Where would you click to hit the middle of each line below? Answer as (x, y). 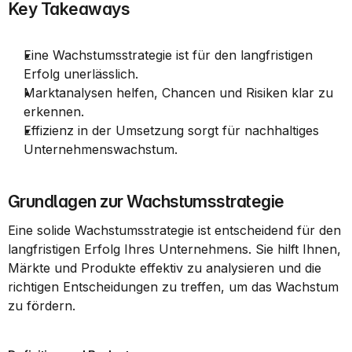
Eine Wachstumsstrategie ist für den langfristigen (168, 55)
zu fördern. (42, 306)
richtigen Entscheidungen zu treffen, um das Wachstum (173, 287)
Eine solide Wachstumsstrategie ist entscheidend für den (174, 230)
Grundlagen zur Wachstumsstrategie (146, 202)
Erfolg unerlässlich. (81, 74)
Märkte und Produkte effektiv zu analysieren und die (165, 268)
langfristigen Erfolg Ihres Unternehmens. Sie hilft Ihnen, (174, 249)
